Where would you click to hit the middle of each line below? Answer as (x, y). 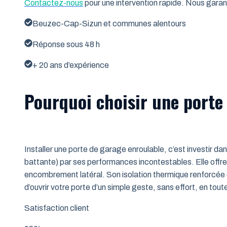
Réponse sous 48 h (66, 44)
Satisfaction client (57, 208)
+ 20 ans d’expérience (71, 65)
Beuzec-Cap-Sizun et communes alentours (109, 23)
